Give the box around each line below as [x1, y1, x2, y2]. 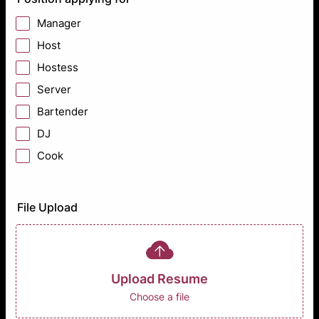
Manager [37, 16, 81, 30]
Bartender [37, 105, 88, 118]
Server [37, 83, 71, 96]
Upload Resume [111, 271, 208, 286]
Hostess [37, 61, 78, 74]
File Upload [17, 200, 78, 214]
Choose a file [130, 291, 189, 303]
